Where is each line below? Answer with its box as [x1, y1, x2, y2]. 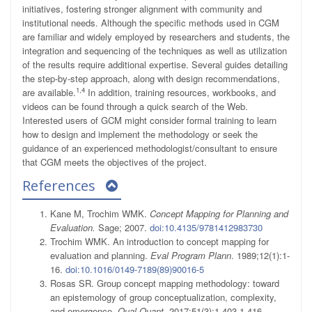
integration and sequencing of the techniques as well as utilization [22, 44, 287, 58]
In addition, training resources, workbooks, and [85, 86, 276, 100]
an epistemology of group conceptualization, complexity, [50, 290, 276, 304]
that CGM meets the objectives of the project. [22, 155, 207, 169]
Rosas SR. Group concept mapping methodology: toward [50, 276, 279, 290]
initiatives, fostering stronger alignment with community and [22, 2, 262, 16]
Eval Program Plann [150, 249, 231, 263]
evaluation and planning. [50, 249, 150, 263]
